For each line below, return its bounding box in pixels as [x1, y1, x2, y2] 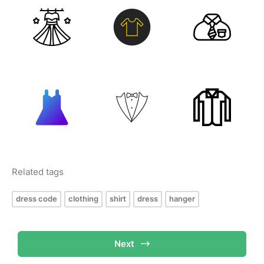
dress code [16, 194, 57, 203]
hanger [169, 194, 195, 203]
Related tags [12, 166, 64, 177]
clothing [68, 194, 98, 203]
